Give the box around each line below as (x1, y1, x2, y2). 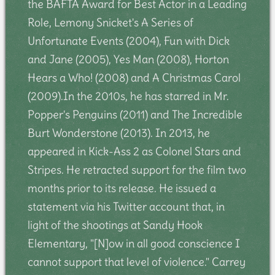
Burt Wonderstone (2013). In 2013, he (27, 125, 210, 140)
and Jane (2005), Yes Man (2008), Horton (27, 52, 229, 66)
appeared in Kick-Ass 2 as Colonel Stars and (27, 144, 241, 158)
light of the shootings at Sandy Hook (27, 217, 203, 232)
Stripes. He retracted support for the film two (27, 162, 246, 177)
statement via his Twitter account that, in (27, 199, 225, 214)
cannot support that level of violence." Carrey (27, 254, 246, 269)
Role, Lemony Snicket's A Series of (27, 15, 193, 29)
